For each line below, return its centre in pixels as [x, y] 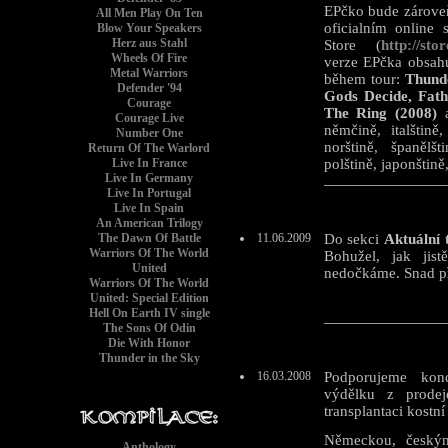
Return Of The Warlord [149, 148]
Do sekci [354, 239]
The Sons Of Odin [149, 328]
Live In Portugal [149, 193]
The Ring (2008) [380, 113]
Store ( [352, 45]
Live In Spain [149, 208]
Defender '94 [149, 88]
